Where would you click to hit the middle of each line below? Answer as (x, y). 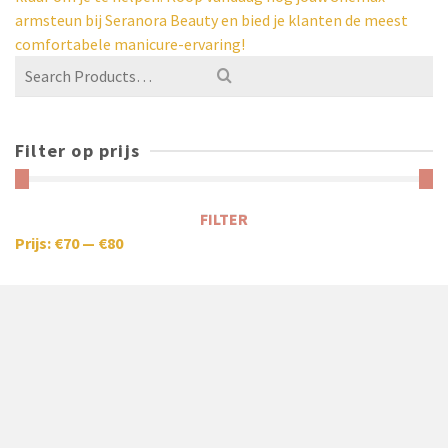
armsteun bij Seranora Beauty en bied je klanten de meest (211, 20)
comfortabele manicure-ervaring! (130, 44)
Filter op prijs (77, 150)
